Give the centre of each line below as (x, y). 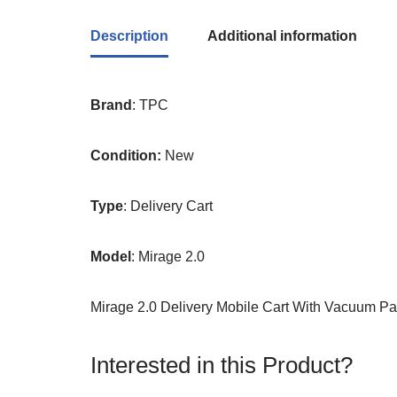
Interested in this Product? (222, 365)
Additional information (282, 36)
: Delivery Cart (168, 206)
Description (129, 36)
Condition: (126, 156)
